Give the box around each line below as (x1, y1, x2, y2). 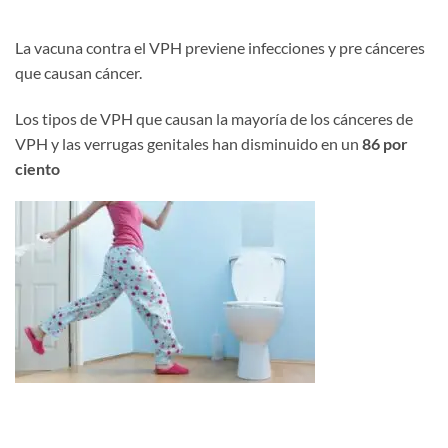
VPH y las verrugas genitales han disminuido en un (15, 133, 362, 153)
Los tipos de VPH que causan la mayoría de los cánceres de (15, 108, 413, 128)
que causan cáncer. (15, 62, 142, 82)
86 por (362, 133, 408, 153)
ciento (15, 158, 60, 178)
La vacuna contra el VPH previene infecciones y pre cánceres (15, 37, 425, 57)
